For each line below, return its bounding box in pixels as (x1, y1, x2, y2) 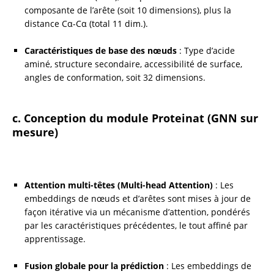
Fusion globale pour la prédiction (24, 259, 164, 272)
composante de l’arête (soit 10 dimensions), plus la (24, 4, 231, 16)
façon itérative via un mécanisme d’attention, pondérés (24, 206, 250, 218)
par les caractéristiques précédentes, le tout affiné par (24, 219, 248, 231)
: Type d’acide (177, 44, 235, 56)
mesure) (12, 124, 58, 139)
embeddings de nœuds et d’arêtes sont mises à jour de (24, 192, 251, 204)
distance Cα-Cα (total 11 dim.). (24, 17, 148, 29)
